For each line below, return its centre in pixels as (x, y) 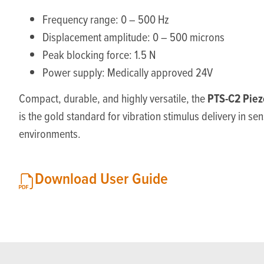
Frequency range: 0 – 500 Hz (106, 19)
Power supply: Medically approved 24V (128, 72)
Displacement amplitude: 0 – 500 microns (133, 37)
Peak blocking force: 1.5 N (99, 54)
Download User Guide (101, 178)
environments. (50, 134)
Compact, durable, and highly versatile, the (113, 98)
